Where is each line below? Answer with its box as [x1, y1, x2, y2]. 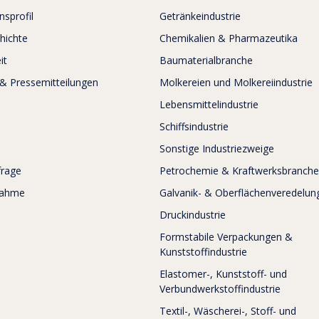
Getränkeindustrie [159, 9, 241, 23]
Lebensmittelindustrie [159, 98, 258, 112]
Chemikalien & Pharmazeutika [159, 31, 298, 46]
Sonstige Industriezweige [159, 142, 274, 156]
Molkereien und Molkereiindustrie [159, 75, 313, 90]
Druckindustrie [159, 208, 226, 222]
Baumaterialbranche [159, 53, 253, 68]
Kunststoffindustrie [159, 245, 247, 259]
